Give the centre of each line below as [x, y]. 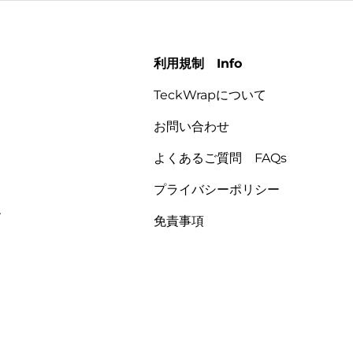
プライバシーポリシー [216, 189]
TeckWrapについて [210, 95]
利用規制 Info [197, 63]
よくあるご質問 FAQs [220, 158]
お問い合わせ [191, 126]
